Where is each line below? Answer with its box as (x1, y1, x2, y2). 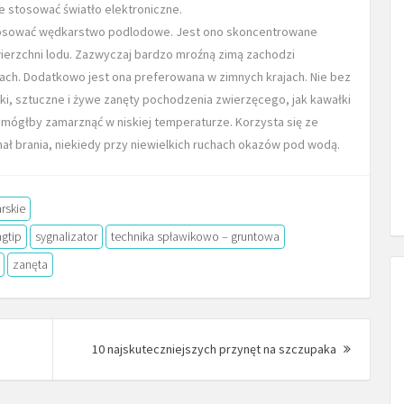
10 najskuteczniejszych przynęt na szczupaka (92, 340, 339, 357)
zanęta (13, 255, 48, 272)
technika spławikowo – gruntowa (111, 227, 280, 244)
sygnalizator (35, 227, 97, 244)
